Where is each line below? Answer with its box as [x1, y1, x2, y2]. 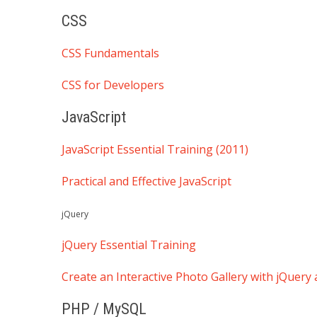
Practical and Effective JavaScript [62, 173, 231, 189]
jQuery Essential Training [62, 236, 196, 253]
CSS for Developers [62, 76, 164, 93]
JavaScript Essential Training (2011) [62, 141, 248, 157]
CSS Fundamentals [62, 45, 159, 61]
